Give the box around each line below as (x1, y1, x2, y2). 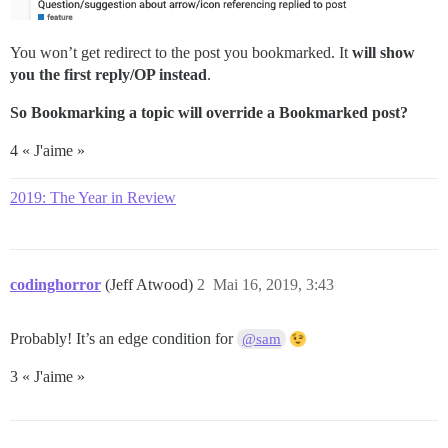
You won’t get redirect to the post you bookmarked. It (10, 44, 352, 62)
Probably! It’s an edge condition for (10, 330, 237, 348)
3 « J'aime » (10, 368, 85, 386)
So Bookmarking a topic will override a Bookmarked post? (10, 104, 408, 122)
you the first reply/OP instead (10, 66, 207, 84)
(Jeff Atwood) (105, 276, 197, 294)
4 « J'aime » (10, 142, 85, 160)
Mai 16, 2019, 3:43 (213, 276, 334, 294)
